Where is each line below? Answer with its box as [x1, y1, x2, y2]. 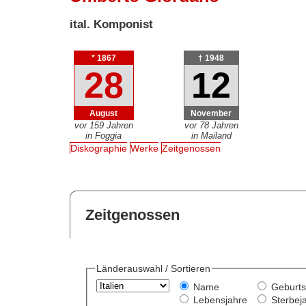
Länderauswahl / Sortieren [96, 263, 210, 275]
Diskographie [70, 143, 128, 154]
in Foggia [85, 130, 122, 141]
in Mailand [191, 130, 232, 141]
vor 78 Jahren [184, 120, 238, 130]
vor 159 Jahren [74, 120, 133, 130]
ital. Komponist [70, 17, 154, 31]
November [191, 109, 232, 118]
